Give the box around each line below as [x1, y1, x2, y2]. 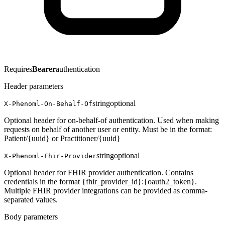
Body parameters [4, 212, 58, 221]
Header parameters [4, 81, 63, 90]
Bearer [32, 64, 56, 73]
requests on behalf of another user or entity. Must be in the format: [4, 125, 212, 134]
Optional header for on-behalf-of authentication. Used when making [4, 116, 219, 125]
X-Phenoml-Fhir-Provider [4, 152, 96, 160]
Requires [4, 64, 32, 73]
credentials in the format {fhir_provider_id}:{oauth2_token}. [4, 177, 197, 186]
